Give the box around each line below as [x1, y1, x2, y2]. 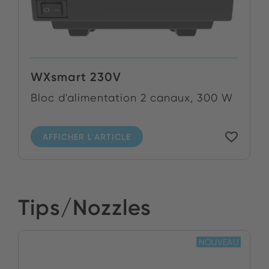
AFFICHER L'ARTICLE [43, 131, 131, 142]
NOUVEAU [198, 237, 238, 247]
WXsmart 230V [31, 70, 121, 85]
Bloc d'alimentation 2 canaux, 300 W [31, 91, 233, 104]
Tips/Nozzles [18, 194, 151, 221]
